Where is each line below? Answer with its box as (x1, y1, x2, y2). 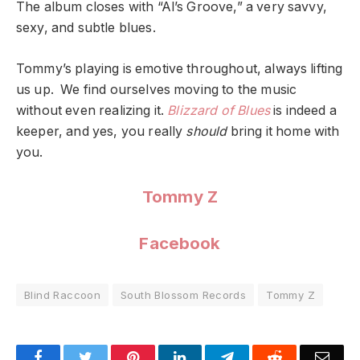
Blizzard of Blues (167, 102, 271, 118)
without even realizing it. (16, 102, 168, 118)
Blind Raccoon (24, 288, 101, 301)
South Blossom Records (121, 288, 247, 301)
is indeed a (270, 102, 337, 118)
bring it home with (227, 123, 340, 139)
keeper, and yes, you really (16, 123, 186, 139)
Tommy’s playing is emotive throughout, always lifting (16, 60, 343, 76)
